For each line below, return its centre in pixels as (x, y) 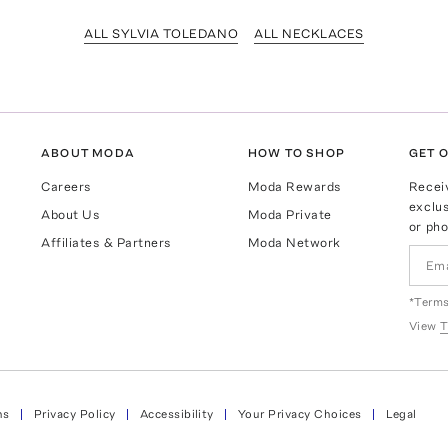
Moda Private (289, 214)
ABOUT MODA (88, 152)
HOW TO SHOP (296, 152)
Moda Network (294, 242)
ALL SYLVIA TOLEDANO (161, 33)
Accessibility (176, 414)
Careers (66, 186)
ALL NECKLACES (309, 33)
